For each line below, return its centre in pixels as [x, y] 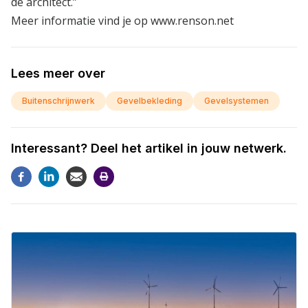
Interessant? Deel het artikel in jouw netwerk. [149, 148]
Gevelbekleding [150, 101]
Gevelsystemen [236, 101]
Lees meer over [58, 73]
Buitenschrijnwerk [58, 101]
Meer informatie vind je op [81, 21]
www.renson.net [192, 21]
